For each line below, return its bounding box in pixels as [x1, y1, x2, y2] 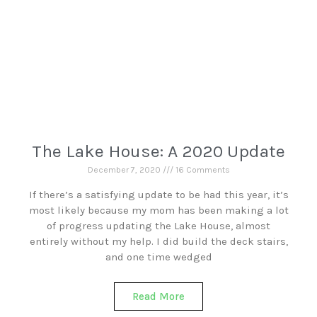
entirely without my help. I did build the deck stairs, [29, 235, 288, 248]
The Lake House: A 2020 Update [32, 141, 285, 161]
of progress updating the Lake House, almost [47, 219, 270, 232]
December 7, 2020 [87, 165, 163, 175]
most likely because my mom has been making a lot [28, 204, 289, 217]
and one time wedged [105, 250, 212, 263]
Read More [132, 290, 185, 303]
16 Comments [173, 165, 230, 175]
